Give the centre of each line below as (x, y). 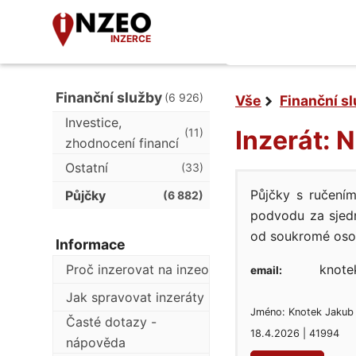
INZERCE (131, 39)
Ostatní (87, 168)
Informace (91, 244)
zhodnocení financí (122, 143)
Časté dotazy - (111, 322)
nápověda (96, 342)
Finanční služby (109, 97)
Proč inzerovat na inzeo (137, 269)
